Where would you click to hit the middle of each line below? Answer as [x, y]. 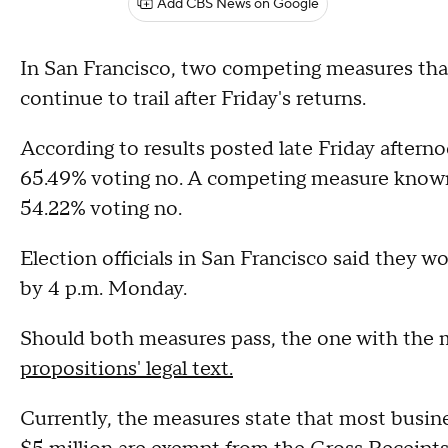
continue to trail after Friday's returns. [193, 99]
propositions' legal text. [126, 369]
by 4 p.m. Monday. [103, 289]
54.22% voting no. [101, 209]
